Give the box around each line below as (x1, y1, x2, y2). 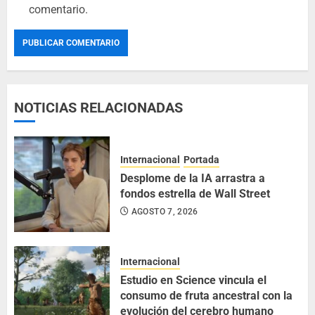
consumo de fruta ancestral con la (120, 289, 292, 302)
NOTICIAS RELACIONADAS (14, 99, 183, 116)
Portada (184, 154, 219, 165)
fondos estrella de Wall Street (120, 187, 270, 200)
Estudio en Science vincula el (120, 274, 266, 287)
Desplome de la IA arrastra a (120, 172, 265, 185)
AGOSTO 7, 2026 (131, 207, 198, 217)
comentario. (29, 3, 88, 16)
